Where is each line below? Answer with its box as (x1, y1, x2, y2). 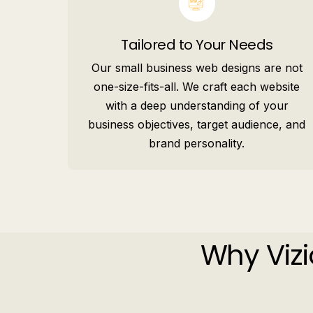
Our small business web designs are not (91, 61, 303, 75)
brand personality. (149, 136, 245, 150)
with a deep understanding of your (105, 99, 289, 112)
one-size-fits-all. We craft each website (94, 80, 300, 94)
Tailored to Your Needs (121, 35, 273, 54)
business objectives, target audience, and (88, 117, 306, 131)
